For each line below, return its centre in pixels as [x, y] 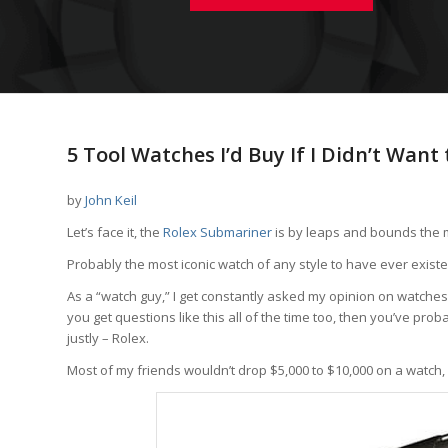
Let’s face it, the [115, 231]
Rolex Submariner [217, 231]
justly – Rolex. [108, 337]
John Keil [111, 199]
